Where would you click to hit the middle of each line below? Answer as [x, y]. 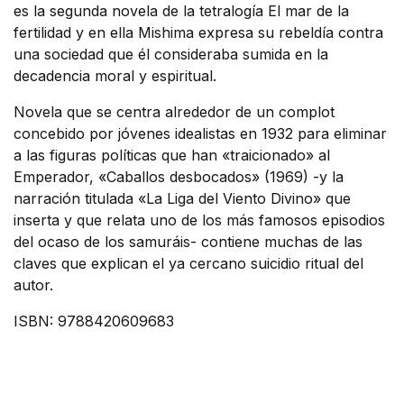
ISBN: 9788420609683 [94, 321]
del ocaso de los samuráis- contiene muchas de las [188, 242]
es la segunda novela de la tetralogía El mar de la [181, 11]
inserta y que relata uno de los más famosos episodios [199, 220]
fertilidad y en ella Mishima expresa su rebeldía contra [198, 32]
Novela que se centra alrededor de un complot [174, 112]
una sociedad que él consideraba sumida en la [171, 54]
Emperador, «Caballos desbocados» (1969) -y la [179, 177]
